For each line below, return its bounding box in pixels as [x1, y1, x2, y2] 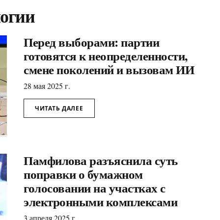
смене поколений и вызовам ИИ [24, 60, 194, 79]
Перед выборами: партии [24, 33, 159, 51]
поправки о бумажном [24, 165, 143, 183]
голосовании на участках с [24, 178, 165, 197]
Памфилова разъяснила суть [24, 151, 178, 169]
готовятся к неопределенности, [24, 47, 188, 65]
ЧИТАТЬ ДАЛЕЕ [35, 104, 83, 112]
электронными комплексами [24, 192, 177, 211]
